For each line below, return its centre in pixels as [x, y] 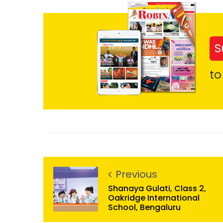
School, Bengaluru [144, 207]
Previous [136, 174]
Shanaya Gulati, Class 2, [157, 188]
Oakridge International [154, 198]
